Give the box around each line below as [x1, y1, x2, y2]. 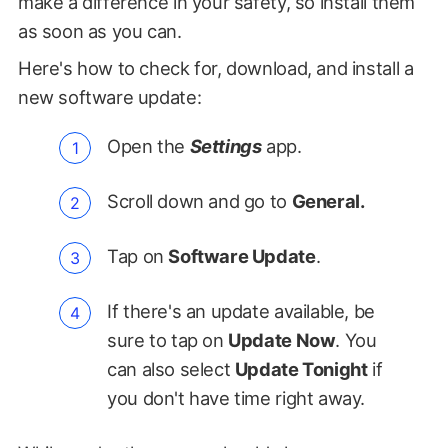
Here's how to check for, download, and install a [17, 57, 414, 80]
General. [291, 190, 365, 213]
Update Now [228, 329, 336, 352]
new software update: [17, 86, 202, 109]
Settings [189, 135, 262, 158]
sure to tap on [107, 329, 229, 352]
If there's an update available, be [107, 300, 375, 323]
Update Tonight [234, 358, 368, 381]
